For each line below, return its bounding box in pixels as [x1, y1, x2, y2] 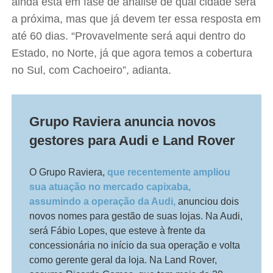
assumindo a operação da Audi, [29, 196, 179, 207]
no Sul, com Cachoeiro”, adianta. [12, 64, 172, 76]
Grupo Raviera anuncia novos [29, 114, 216, 129]
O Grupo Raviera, [29, 167, 108, 177]
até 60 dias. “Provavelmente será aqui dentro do [12, 30, 246, 42]
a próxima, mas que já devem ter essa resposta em [12, 13, 261, 25]
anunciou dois [178, 196, 239, 207]
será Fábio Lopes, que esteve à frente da [29, 225, 206, 236]
